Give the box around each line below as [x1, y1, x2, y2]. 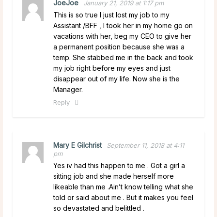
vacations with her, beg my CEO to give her [53, 31, 191, 40]
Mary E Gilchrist [53, 140, 102, 149]
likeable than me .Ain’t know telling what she [53, 182, 193, 191]
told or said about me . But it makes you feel [53, 193, 193, 201]
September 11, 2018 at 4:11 [107, 141, 184, 149]
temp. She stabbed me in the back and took [53, 53, 193, 62]
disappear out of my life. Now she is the [53, 74, 180, 83]
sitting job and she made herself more [53, 171, 174, 180]
